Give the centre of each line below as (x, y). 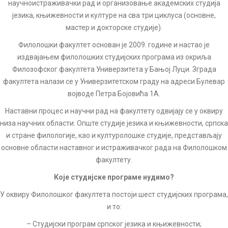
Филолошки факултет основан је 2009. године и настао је (114, 45)
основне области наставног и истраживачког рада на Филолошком (114, 148)
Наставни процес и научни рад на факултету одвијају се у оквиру (114, 111)
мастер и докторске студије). (114, 27)
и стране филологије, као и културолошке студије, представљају (114, 135)
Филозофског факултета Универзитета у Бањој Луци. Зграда (114, 69)
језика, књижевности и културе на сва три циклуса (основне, (114, 15)
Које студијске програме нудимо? (114, 177)
